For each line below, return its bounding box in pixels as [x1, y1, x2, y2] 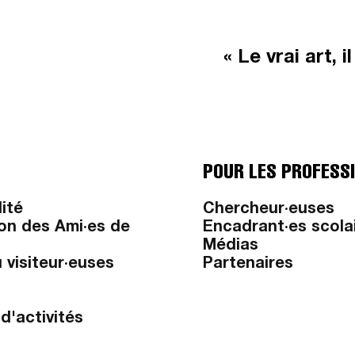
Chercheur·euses [203, 202, 334, 219]
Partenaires [203, 257, 293, 273]
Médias [203, 239, 258, 255]
